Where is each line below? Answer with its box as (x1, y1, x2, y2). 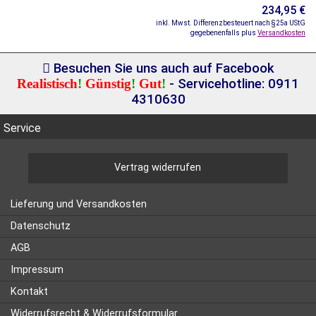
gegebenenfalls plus (190, 28, 257, 37)
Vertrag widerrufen (114, 161, 202, 174)
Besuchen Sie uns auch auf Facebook (49, 60, 274, 76)
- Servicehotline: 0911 (166, 75, 299, 92)
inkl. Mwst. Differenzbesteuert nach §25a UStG (156, 18, 305, 27)
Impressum (11, 263, 63, 276)
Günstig (82, 75, 131, 91)
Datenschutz (11, 219, 71, 232)
